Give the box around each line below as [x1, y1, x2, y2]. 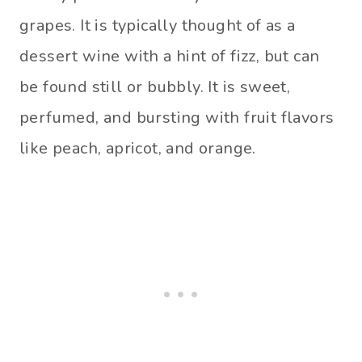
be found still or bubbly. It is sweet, [19, 76, 291, 98]
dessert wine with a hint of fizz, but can [19, 45, 320, 67]
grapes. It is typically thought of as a [19, 15, 296, 36]
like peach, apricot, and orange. [19, 137, 256, 159]
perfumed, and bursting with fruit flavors [19, 107, 335, 128]
